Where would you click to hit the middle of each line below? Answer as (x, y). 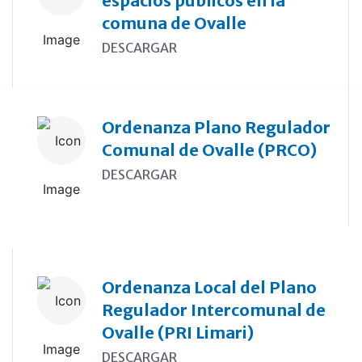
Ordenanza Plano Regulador (216, 127)
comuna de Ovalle (174, 23)
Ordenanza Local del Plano (209, 287)
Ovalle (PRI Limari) (177, 333)
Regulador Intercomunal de (213, 310)
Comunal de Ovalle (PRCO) (209, 150)
